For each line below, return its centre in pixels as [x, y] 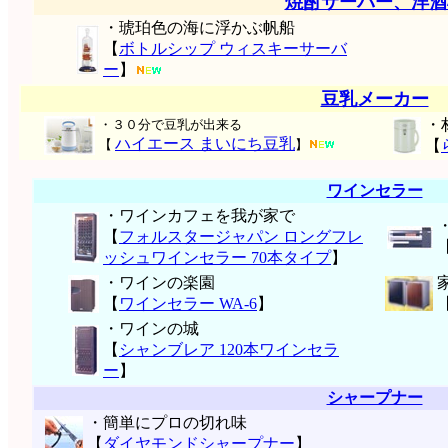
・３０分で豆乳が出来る [170, 124]
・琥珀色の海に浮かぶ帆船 [199, 27]
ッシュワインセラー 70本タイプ [217, 257]
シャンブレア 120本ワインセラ [229, 349]
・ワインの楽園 [159, 282]
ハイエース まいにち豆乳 [205, 143]
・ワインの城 [151, 328]
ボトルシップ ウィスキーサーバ [233, 48]
